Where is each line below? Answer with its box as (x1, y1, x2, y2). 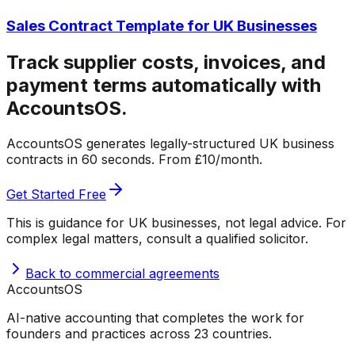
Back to (25, 265, 75, 281)
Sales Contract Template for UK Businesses (6, 16, 317, 35)
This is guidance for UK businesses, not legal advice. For (6, 214, 346, 231)
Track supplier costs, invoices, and (6, 50, 326, 74)
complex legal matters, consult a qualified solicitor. (6, 230, 308, 246)
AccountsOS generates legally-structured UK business (6, 135, 334, 151)
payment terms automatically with (6, 73, 321, 97)
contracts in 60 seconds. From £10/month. (6, 151, 262, 167)
